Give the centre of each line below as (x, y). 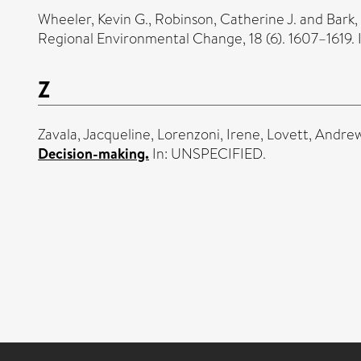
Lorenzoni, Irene (209, 134)
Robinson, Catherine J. (226, 19)
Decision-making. (93, 153)
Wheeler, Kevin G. (93, 19)
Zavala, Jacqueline (94, 134)
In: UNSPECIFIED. (207, 154)
